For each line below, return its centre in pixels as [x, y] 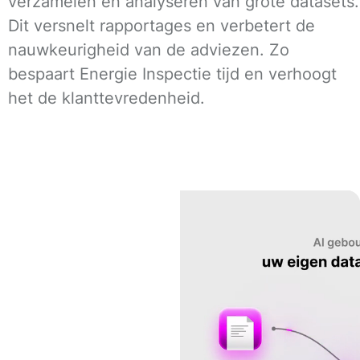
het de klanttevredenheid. [106, 98]
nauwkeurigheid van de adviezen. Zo [149, 49]
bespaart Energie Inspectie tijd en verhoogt [172, 74]
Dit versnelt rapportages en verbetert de [162, 25]
